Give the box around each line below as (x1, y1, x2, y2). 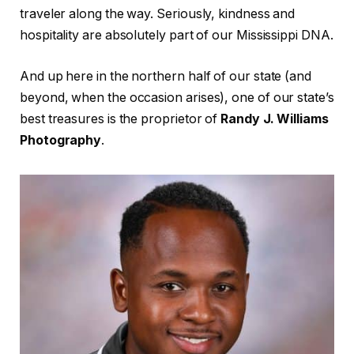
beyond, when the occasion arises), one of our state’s (20, 89, 334, 105)
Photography (20, 132, 102, 148)
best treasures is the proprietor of (20, 111, 221, 126)
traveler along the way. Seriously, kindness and (20, 6, 296, 22)
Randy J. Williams (220, 111, 329, 126)
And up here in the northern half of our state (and (20, 68, 312, 84)
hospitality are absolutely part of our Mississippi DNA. (20, 28, 333, 43)
